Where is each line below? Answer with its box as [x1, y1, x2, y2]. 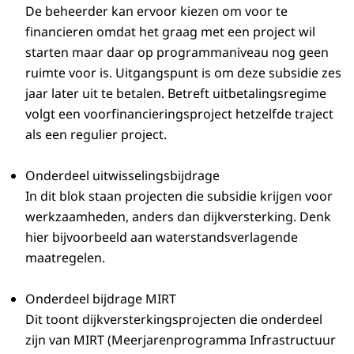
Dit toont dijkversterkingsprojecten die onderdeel [25, 310, 322, 328]
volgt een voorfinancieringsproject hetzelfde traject [25, 104, 333, 122]
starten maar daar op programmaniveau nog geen [25, 43, 329, 61]
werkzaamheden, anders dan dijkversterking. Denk [25, 207, 331, 225]
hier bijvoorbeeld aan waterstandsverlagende [25, 228, 298, 246]
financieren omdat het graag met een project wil [25, 22, 315, 40]
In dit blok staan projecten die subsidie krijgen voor [25, 186, 333, 205]
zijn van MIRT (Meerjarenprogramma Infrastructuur [25, 330, 336, 348]
